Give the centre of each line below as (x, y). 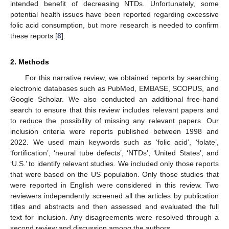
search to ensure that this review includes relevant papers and (114, 110)
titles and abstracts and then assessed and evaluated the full (114, 206)
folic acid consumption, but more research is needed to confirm (114, 25)
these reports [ (34, 36)
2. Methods (30, 62)
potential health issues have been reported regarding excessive (114, 14)
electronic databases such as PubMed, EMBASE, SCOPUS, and (114, 88)
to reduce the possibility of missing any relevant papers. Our (114, 120)
